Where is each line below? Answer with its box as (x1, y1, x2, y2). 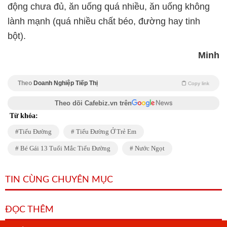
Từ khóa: (10, 112, 38, 120)
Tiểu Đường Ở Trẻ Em (74, 128, 136, 136)
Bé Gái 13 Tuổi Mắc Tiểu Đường (19, 144, 110, 153)
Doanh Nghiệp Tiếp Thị (33, 80, 98, 87)
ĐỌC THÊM (5, 205, 54, 215)
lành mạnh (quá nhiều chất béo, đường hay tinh (8, 16, 200, 27)
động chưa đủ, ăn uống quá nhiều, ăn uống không (8, 2, 210, 12)
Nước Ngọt (133, 144, 165, 153)
